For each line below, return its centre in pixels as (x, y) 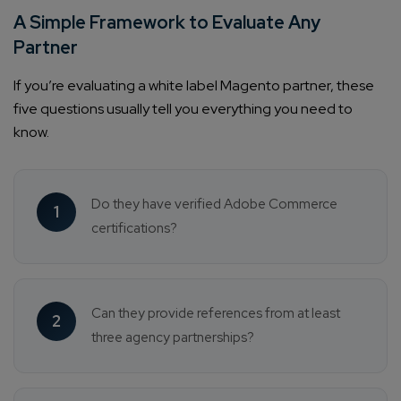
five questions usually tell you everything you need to (183, 109)
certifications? (134, 229)
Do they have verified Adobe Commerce (214, 205)
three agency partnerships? (173, 338)
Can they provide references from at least (216, 314)
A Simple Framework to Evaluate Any (167, 23)
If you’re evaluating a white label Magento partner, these (194, 86)
